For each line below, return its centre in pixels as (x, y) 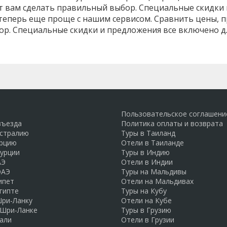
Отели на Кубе (146, 201)
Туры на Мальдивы (154, 172)
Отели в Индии (147, 162)
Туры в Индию (145, 153)
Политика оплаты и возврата (172, 124)
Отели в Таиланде (153, 143)
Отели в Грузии (148, 220)
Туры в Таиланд (148, 133)
